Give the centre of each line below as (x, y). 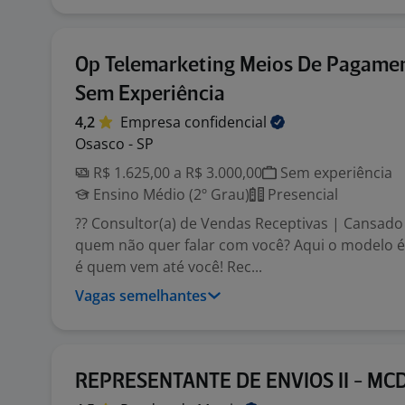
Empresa (152, 122)
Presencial (301, 194)
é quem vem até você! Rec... (169, 267)
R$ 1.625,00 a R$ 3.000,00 (176, 173)
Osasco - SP (114, 144)
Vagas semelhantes (141, 296)
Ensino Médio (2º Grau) (170, 194)
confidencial (227, 122)
